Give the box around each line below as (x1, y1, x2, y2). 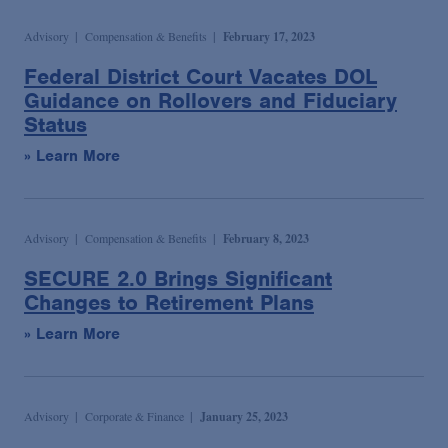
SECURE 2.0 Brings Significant (24, 265, 332, 293)
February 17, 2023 (223, 28, 315, 46)
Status (24, 111, 87, 139)
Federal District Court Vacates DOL (24, 63, 377, 91)
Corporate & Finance (85, 408, 184, 425)
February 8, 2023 (223, 230, 309, 248)
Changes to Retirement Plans (24, 289, 314, 317)
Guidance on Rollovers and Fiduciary (24, 87, 397, 115)
